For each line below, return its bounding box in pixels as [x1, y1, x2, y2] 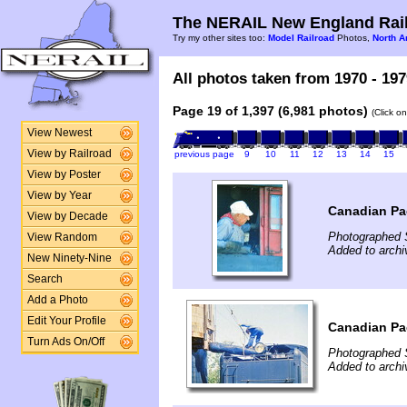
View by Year [26, 190, 92, 201]
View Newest [26, 127, 92, 138]
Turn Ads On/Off [26, 336, 104, 347]
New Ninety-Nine [26, 253, 112, 263]
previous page [174, 148, 234, 159]
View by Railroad [26, 148, 112, 159]
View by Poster [26, 169, 101, 180]
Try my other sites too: [173, 33, 268, 43]
